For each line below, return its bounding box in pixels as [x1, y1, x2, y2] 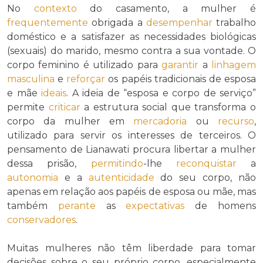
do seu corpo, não [154, 171, 257, 183]
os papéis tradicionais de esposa [105, 73, 257, 85]
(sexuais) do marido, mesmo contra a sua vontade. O [7, 45, 256, 56]
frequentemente [7, 16, 88, 28]
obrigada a [88, 16, 146, 28]
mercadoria [133, 115, 187, 127]
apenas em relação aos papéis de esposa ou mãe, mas [7, 186, 256, 197]
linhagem [211, 59, 257, 70]
